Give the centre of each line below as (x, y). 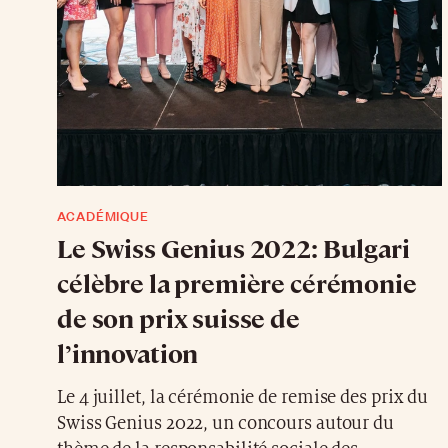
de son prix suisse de (178, 317)
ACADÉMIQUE (103, 216)
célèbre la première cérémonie (237, 282)
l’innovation (128, 352)
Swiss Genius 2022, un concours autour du (225, 423)
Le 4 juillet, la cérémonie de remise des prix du (243, 397)
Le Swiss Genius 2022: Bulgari (233, 247)
